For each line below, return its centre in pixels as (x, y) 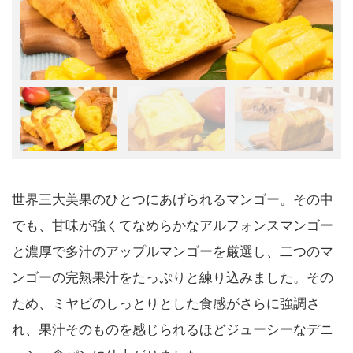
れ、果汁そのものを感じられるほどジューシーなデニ (173, 330)
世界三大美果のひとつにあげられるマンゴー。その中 (173, 200)
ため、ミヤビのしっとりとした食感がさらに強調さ (166, 304)
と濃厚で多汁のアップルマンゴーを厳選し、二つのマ (173, 252)
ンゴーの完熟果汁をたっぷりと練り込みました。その (173, 278)
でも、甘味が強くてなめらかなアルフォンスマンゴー (173, 226)
